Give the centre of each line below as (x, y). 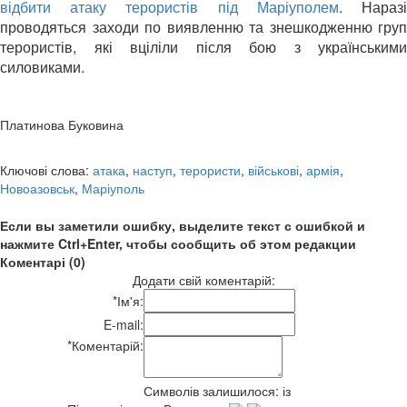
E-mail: (124, 324)
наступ (153, 169)
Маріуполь (113, 188)
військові (273, 169)
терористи (210, 169)
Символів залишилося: (213, 390)
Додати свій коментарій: (203, 279)
